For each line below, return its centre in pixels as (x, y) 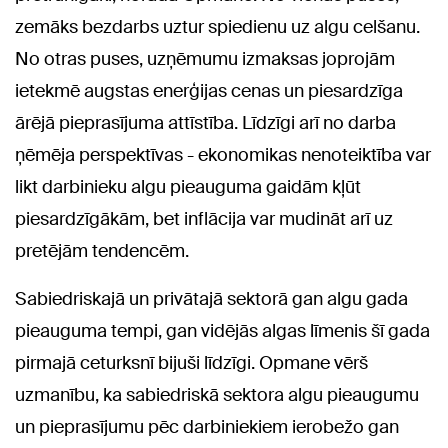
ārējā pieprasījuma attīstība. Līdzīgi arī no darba (205, 122)
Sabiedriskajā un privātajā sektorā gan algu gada (211, 298)
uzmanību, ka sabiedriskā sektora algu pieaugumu (217, 394)
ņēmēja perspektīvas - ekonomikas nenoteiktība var (223, 154)
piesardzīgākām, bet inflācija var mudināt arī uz (204, 218)
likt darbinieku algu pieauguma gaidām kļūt (188, 186)
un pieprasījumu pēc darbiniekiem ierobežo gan (207, 426)
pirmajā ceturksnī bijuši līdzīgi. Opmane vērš (191, 362)
